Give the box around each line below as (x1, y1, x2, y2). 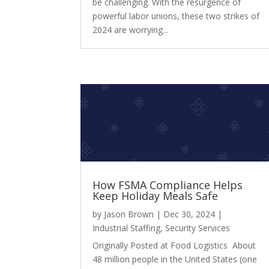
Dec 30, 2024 (163, 208, 216, 220)
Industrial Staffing (92, 222, 161, 234)
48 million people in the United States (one (92, 253, 258, 265)
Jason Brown (104, 208, 154, 220)
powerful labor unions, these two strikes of (92, 10, 260, 22)
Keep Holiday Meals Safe (92, 188, 219, 203)
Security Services (165, 222, 231, 234)
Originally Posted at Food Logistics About (92, 239, 256, 251)
